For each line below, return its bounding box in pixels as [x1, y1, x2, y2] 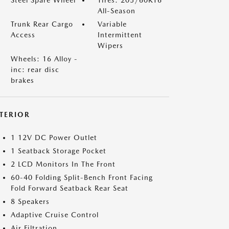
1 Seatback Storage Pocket [11, 147, 106, 155]
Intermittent [98, 31, 142, 39]
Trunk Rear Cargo [11, 20, 73, 28]
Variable [98, 20, 127, 28]
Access [11, 31, 35, 39]
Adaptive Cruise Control [11, 211, 99, 219]
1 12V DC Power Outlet [11, 133, 97, 142]
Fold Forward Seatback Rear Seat [11, 184, 128, 192]
